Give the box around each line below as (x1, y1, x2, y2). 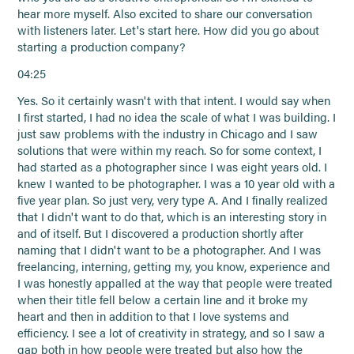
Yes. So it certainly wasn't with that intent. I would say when (17, 92, 331, 108)
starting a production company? (17, 39, 186, 55)
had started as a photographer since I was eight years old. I (17, 158, 328, 175)
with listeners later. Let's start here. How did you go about (17, 22, 320, 39)
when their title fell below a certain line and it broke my (17, 291, 308, 307)
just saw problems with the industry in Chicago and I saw (17, 125, 318, 141)
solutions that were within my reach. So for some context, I (17, 141, 322, 158)
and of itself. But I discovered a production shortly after (17, 224, 304, 241)
